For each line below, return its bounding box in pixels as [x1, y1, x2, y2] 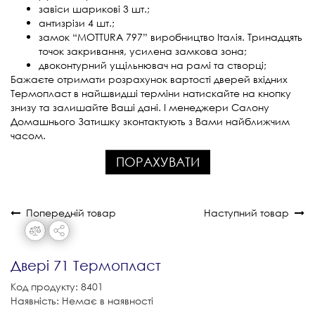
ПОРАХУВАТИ [115, 153, 200, 169]
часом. [11, 128, 46, 142]
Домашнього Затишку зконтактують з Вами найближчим [11, 114, 290, 128]
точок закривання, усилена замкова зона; [39, 44, 247, 58]
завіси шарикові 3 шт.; [39, 1, 150, 15]
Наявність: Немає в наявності [11, 293, 153, 307]
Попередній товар [20, 205, 116, 219]
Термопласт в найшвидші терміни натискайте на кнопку [11, 86, 291, 100]
